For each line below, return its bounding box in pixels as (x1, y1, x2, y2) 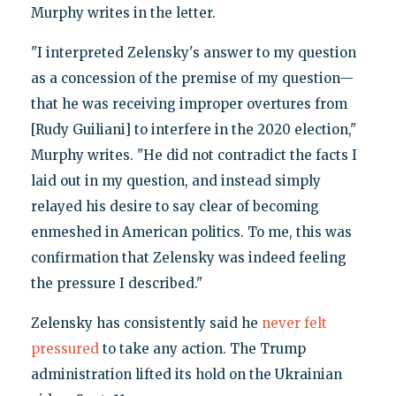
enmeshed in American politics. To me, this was (30, 223, 352, 240)
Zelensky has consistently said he (30, 314, 262, 331)
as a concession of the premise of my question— (30, 69, 354, 87)
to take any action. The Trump (98, 339, 306, 357)
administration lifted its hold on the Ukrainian (30, 365, 342, 383)
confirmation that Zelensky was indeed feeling (30, 248, 346, 266)
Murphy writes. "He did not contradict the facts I (30, 146, 357, 164)
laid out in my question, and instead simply (30, 171, 321, 189)
